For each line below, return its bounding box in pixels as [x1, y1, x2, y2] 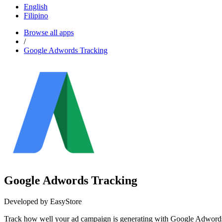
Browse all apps [24, 28, 74, 37]
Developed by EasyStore [4, 197, 82, 206]
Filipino [24, 11, 48, 20]
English [24, 2, 48, 11]
